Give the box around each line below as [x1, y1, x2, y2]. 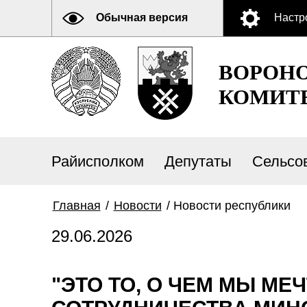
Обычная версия [95, 12, 188, 23]
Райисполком [51, 153, 144, 170]
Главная [52, 199, 101, 212]
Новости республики [173, 199, 291, 212]
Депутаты [164, 153, 232, 170]
